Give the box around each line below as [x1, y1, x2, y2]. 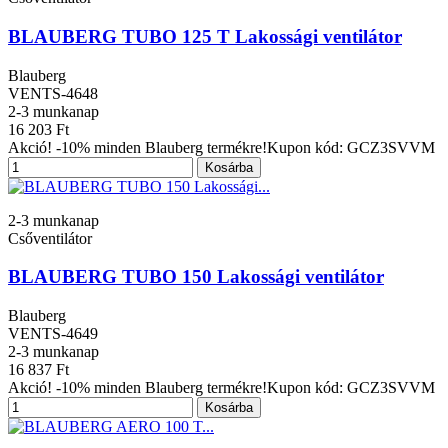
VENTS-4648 [8, 84, 98, 102]
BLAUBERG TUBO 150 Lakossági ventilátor [8, 266, 384, 288]
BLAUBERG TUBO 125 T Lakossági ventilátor [8, 25, 402, 47]
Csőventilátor [8, 229, 92, 247]
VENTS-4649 [8, 325, 98, 343]
